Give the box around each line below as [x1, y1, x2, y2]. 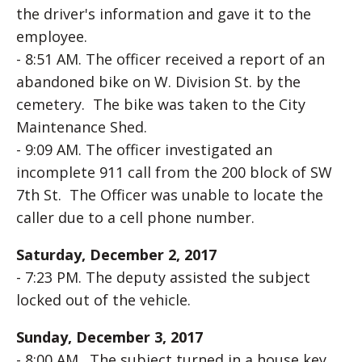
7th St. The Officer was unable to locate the [16, 185, 323, 204]
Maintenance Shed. [16, 117, 147, 137]
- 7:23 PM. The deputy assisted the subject [16, 267, 310, 287]
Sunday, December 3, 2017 [16, 327, 203, 347]
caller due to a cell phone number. [16, 208, 255, 227]
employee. [16, 27, 87, 46]
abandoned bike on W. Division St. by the [16, 72, 301, 91]
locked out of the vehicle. [16, 290, 191, 309]
